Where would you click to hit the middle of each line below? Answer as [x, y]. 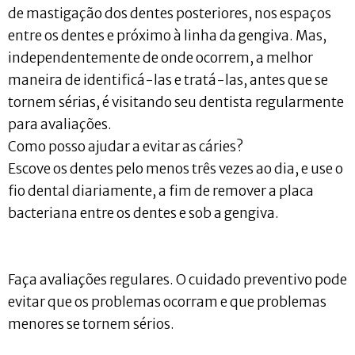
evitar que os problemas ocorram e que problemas [167, 302]
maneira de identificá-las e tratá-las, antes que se [168, 80]
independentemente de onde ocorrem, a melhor [160, 58]
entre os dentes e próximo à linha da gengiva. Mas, [167, 36]
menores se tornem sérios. [91, 324]
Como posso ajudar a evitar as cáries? [126, 147]
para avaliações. [60, 125]
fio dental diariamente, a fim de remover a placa [161, 191]
